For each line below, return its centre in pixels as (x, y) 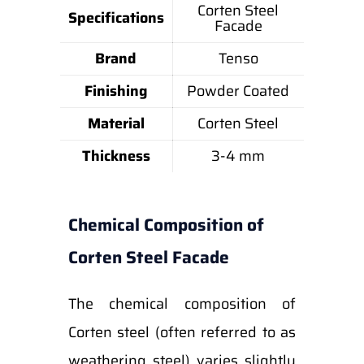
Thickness (116, 156)
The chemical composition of (182, 304)
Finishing (116, 91)
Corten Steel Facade (148, 257)
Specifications (116, 18)
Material (116, 123)
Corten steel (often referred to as (182, 332)
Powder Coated (238, 91)
